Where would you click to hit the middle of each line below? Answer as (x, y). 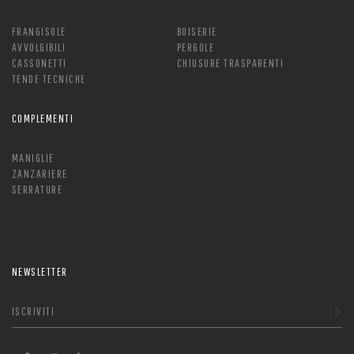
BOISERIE (197, 32)
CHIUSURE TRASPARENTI (231, 63)
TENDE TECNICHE (49, 79)
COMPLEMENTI (43, 119)
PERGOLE (196, 47)
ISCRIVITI (34, 311)
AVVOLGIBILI (39, 47)
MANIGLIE (33, 158)
